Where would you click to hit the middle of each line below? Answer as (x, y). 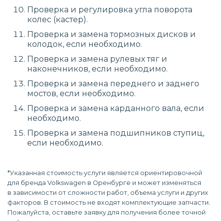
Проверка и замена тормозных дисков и (111, 34)
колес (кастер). (57, 19)
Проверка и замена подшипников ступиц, (116, 133)
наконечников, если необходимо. (97, 69)
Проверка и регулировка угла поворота (110, 10)
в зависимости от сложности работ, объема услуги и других (108, 193)
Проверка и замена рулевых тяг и (97, 59)
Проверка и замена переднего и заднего (113, 84)
